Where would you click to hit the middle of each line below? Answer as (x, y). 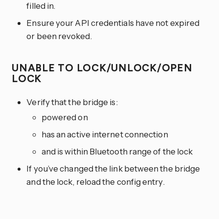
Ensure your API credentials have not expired (113, 22)
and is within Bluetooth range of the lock (117, 152)
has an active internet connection (105, 134)
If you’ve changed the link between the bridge (113, 169)
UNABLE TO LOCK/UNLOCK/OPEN (102, 68)
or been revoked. (59, 36)
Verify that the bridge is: (72, 102)
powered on (65, 117)
